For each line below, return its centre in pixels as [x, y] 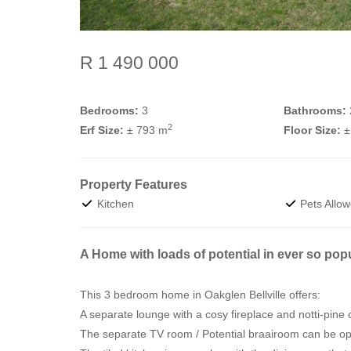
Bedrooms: [109, 110]
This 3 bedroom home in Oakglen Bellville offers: [200, 295]
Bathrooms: [315, 110]
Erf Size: [102, 130]
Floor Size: [312, 130]
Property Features [134, 185]
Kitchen [114, 204]
